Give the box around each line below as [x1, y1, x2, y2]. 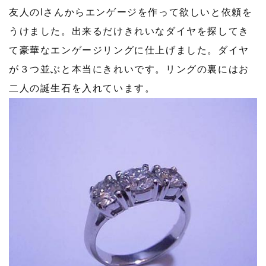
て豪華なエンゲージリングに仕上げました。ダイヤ [9, 45, 249, 56]
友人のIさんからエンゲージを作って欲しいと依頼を [9, 7, 253, 18]
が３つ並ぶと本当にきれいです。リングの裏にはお [9, 64, 249, 75]
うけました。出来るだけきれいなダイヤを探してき [9, 26, 249, 37]
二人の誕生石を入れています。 [9, 83, 156, 94]
